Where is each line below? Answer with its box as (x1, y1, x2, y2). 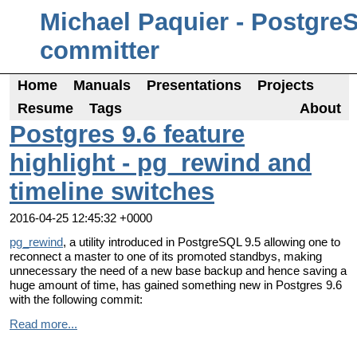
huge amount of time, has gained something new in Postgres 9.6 (10, 278, 342, 292)
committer (40, 37, 159, 65)
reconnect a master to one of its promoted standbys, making (10, 249, 322, 264)
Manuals (73, 77, 131, 93)
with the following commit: (10, 292, 143, 307)
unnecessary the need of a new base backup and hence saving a (10, 264, 347, 278)
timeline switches (10, 178, 214, 206)
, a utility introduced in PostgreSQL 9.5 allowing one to (63, 235, 340, 249)
